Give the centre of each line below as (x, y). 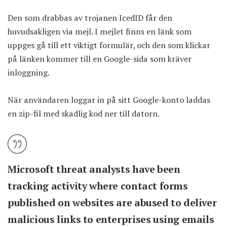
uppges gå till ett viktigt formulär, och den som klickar (109, 45)
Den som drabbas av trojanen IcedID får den (90, 18)
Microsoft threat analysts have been (94, 169)
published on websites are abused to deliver (112, 203)
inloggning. (29, 73)
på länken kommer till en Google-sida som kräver (100, 59)
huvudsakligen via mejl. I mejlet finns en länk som (100, 32)
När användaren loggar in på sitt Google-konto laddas (109, 100)
